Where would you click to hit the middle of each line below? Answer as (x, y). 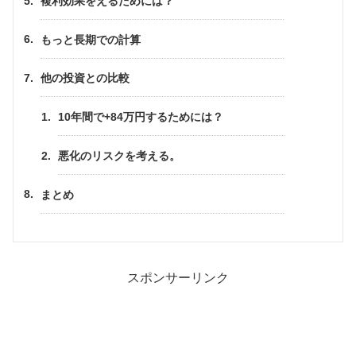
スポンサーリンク (178, 277)
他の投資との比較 (85, 79)
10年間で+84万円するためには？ (140, 118)
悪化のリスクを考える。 (119, 156)
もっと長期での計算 (91, 40)
